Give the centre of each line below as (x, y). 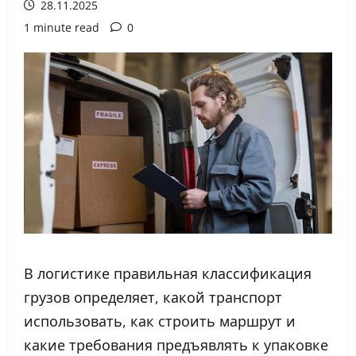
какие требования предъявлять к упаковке (176, 344)
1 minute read (62, 27)
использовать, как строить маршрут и (160, 321)
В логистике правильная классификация (168, 273)
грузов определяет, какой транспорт (153, 297)
